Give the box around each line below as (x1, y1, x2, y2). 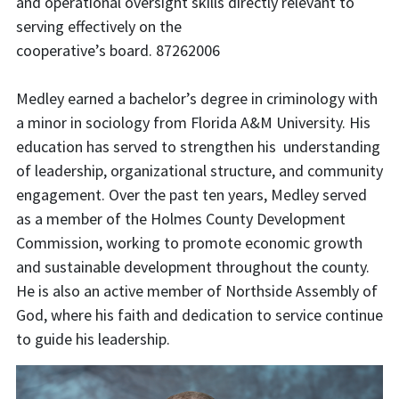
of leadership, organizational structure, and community (16, 160, 383, 181)
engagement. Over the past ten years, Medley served (16, 184, 367, 205)
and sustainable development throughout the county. (16, 256, 370, 277)
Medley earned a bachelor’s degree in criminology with (16, 88, 378, 109)
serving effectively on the (16, 16, 182, 37)
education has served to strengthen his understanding (16, 136, 380, 157)
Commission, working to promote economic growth (16, 232, 362, 253)
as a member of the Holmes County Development (16, 208, 346, 229)
